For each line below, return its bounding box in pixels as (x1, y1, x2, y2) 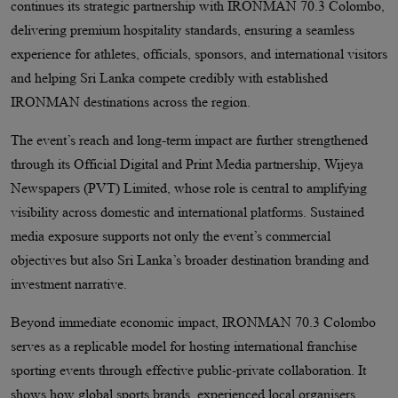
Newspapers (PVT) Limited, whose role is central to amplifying (10, 180, 367, 196)
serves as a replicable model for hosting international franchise (10, 338, 357, 354)
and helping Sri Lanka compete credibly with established (10, 70, 328, 86)
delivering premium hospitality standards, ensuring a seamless (10, 22, 354, 38)
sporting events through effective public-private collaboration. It (10, 362, 366, 378)
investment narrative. (10, 276, 127, 292)
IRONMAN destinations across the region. (10, 94, 251, 110)
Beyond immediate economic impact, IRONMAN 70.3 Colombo (10, 314, 376, 330)
